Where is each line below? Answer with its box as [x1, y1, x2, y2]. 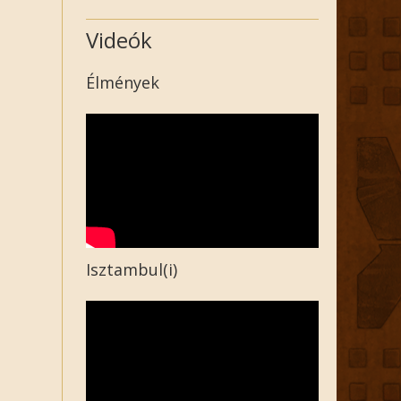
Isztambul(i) [86, 259, 177, 280]
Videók [86, 25, 152, 55]
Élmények [86, 72, 159, 93]
